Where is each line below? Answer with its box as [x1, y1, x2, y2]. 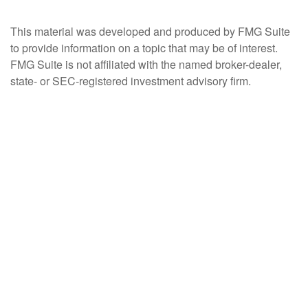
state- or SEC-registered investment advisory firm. [10, 73, 251, 89]
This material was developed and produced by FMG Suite [10, 23, 290, 39]
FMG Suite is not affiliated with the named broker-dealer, [10, 56, 282, 72]
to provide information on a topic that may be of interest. [10, 40, 278, 56]
